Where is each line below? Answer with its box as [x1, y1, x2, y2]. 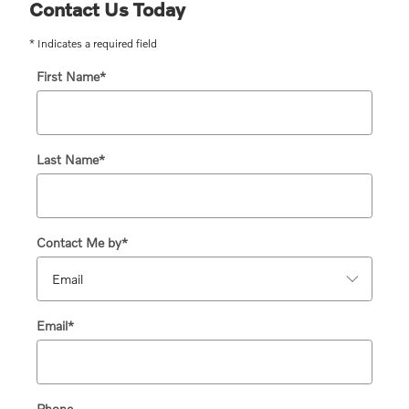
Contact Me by [37, 234, 121, 250]
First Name [37, 68, 100, 84]
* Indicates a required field [29, 36, 157, 50]
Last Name [37, 151, 99, 167]
